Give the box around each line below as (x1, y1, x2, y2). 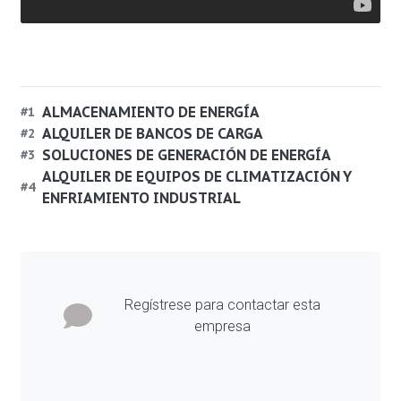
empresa (193, 318, 251, 335)
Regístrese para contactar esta (124, 296, 320, 313)
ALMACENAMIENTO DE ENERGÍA (42, 103, 260, 121)
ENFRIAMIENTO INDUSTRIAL (42, 189, 241, 207)
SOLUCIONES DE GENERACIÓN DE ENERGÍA (42, 146, 331, 164)
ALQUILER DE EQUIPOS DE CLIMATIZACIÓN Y (42, 167, 352, 185)
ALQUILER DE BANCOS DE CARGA (42, 124, 263, 142)
